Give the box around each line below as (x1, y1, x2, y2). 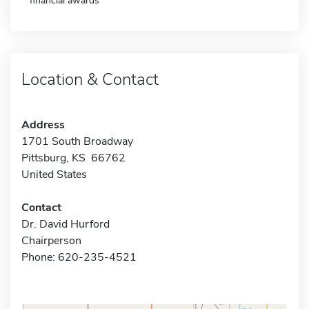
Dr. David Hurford (21, 216, 110, 232)
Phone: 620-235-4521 (21, 249, 137, 265)
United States (21, 166, 87, 182)
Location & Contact (21, 68, 159, 90)
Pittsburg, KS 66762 (21, 150, 126, 166)
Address (21, 117, 65, 132)
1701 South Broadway (21, 133, 133, 149)
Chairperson (21, 232, 81, 248)
